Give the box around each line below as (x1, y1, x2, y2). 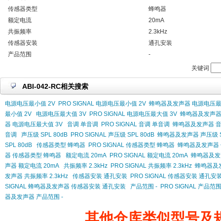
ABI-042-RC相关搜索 (22, 82, 88, 90)
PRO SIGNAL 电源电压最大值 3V (89, 110, 177, 117)
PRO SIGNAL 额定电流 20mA (110, 152, 188, 159)
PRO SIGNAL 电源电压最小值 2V (58, 100, 146, 107)
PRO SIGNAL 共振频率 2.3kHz (110, 162, 192, 169)
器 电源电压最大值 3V (5, 121, 63, 128)
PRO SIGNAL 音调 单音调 (101, 121, 170, 128)
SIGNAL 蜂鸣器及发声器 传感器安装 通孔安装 (5, 183, 126, 190)
